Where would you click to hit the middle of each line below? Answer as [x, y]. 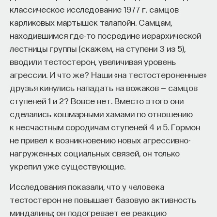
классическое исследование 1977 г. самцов [94, 9]
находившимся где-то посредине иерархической [105, 35]
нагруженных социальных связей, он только [95, 153]
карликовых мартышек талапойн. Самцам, [91, 22]
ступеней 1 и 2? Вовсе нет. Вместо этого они [97, 100]
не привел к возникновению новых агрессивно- [100, 139]
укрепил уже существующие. [68, 166]
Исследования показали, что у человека [87, 186]
